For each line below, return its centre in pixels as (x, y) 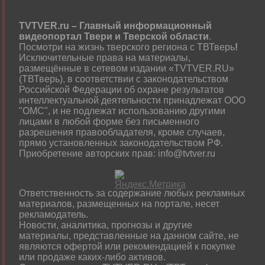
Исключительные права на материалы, (105, 58)
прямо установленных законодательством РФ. (121, 143)
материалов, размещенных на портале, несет (119, 204)
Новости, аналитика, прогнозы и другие (106, 225)
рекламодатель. (54, 215)
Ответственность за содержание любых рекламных (132, 193)
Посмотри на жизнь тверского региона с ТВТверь (127, 47)
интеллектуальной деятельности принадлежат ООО (132, 101)
